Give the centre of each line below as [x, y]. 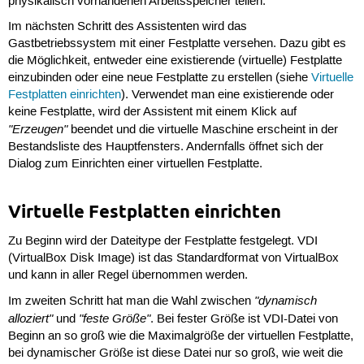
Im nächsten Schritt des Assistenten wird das [127, 27]
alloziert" [30, 318]
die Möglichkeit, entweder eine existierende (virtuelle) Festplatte [175, 61]
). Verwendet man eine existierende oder [227, 95]
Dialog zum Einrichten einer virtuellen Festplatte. [135, 165]
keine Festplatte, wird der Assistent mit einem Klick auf [152, 113]
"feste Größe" [114, 318]
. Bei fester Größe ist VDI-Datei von [244, 319]
